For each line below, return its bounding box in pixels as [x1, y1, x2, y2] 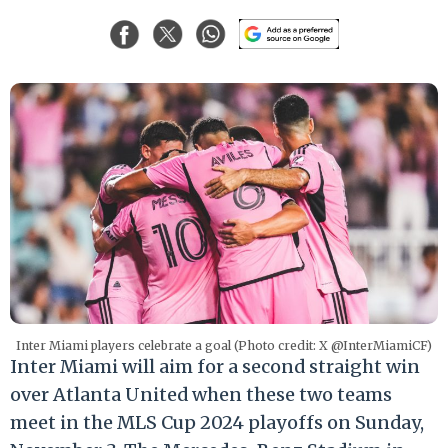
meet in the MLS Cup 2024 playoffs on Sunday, [10, 410, 424, 434]
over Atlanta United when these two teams [10, 382, 392, 406]
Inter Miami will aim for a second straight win [10, 354, 420, 378]
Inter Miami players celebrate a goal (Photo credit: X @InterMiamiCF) [16, 337, 432, 353]
